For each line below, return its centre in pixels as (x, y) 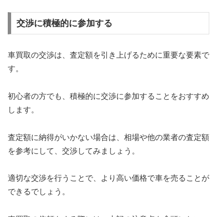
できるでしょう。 (39, 192)
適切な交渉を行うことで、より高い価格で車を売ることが (108, 178)
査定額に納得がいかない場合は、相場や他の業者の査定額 (108, 137)
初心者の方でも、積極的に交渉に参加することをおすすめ (108, 96)
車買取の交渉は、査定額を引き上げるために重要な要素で (108, 55)
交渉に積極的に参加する (64, 23)
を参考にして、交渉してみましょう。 (74, 151)
